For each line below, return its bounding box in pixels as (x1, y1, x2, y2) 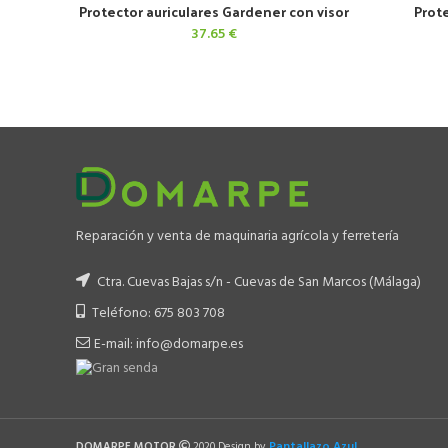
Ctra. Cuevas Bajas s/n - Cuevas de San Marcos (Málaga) (94, 270, 421, 294)
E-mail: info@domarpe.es (94, 332, 243, 356)
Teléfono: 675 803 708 (89, 301, 225, 325)
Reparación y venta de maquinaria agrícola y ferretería (76, 224, 399, 248)
